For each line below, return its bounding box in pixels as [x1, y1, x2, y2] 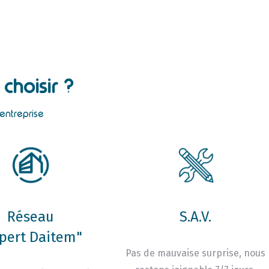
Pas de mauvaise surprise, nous [125, 247, 266, 259]
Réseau [7, 208, 54, 225]
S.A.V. [180, 208, 212, 225]
